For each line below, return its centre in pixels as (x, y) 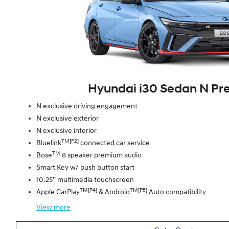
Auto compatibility (177, 192)
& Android (113, 192)
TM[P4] (88, 190)
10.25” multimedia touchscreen (85, 180)
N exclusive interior (66, 131)
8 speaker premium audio (101, 155)
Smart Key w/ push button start (85, 168)
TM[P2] (70, 141)
